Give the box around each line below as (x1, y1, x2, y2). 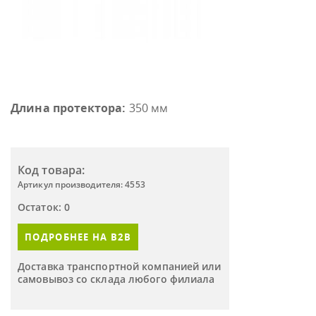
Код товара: (18, 162, 85, 178)
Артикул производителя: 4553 (18, 178, 145, 190)
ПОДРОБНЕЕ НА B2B (25, 231, 131, 243)
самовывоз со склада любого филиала (18, 272, 215, 286)
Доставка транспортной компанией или (18, 260, 221, 273)
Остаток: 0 (18, 200, 70, 214)
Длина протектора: (11, 100, 126, 116)
